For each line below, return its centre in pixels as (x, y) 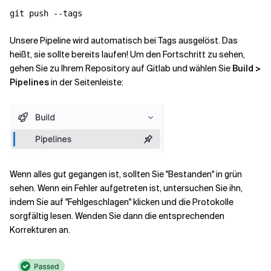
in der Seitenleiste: (86, 82)
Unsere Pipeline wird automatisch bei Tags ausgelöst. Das (124, 41)
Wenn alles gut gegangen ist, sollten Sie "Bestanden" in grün (126, 174)
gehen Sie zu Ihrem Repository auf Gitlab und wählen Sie (121, 68)
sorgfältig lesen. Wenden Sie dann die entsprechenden (117, 216)
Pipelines (29, 82)
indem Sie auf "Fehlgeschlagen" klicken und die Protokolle (122, 202)
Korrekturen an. (40, 230)
